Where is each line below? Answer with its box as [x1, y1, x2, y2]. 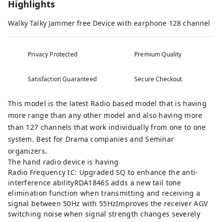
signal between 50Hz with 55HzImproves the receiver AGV [8, 199, 208, 209]
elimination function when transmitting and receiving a [8, 188, 201, 198]
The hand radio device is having [8, 157, 121, 167]
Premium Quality [134, 50, 182, 59]
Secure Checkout [134, 75, 182, 84]
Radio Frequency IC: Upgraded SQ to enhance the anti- [8, 167, 198, 177]
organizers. [8, 146, 50, 156]
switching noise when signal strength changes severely [8, 209, 200, 219]
